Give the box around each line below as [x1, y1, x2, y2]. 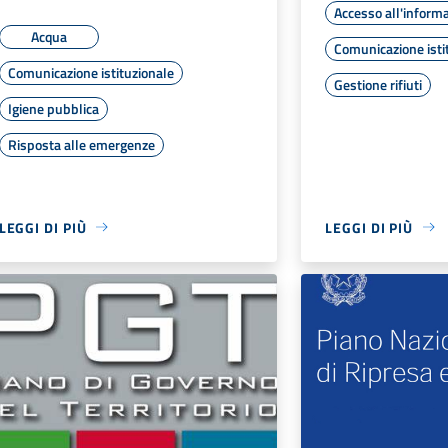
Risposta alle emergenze [7, 133, 155, 155]
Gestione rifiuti [334, 73, 423, 95]
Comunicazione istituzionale [7, 61, 174, 83]
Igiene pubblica [7, 97, 99, 119]
